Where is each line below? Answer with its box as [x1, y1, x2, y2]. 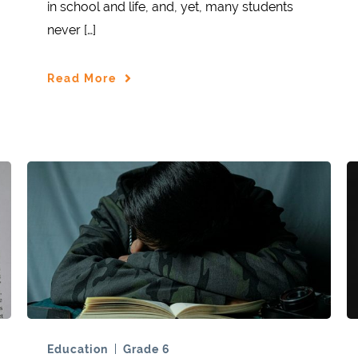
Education [47, 342, 108, 356]
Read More [47, 71, 117, 85]
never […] [47, 22, 96, 38]
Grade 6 [123, 342, 170, 356]
